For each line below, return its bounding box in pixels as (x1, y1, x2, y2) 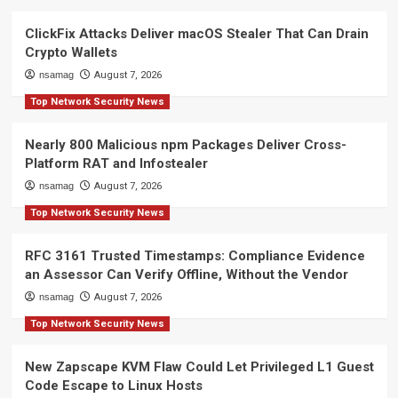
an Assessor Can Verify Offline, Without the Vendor (24, 266, 348, 283)
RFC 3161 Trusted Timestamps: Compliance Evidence (24, 247, 365, 264)
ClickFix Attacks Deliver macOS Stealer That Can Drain (24, 25, 369, 42)
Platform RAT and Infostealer (24, 155, 208, 171)
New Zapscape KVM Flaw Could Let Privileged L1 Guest (24, 358, 374, 375)
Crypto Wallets (24, 44, 117, 60)
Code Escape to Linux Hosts (24, 377, 203, 394)
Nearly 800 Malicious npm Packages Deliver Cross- (24, 136, 346, 153)
